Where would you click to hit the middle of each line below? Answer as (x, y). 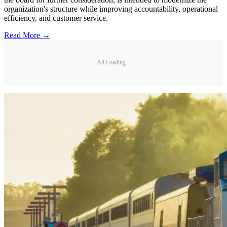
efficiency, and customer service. (56, 18)
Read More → (27, 35)
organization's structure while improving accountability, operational (111, 9)
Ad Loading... (113, 63)
